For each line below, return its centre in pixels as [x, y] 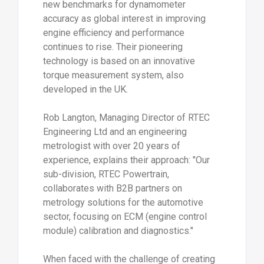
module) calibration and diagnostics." [118, 231]
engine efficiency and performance [113, 33]
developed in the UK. [85, 90]
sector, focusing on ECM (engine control [125, 217]
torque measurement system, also [113, 75]
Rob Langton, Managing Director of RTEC [126, 118]
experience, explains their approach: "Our [126, 160]
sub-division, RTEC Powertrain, [106, 174]
